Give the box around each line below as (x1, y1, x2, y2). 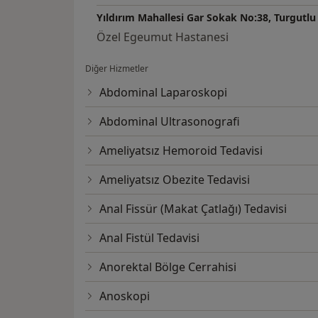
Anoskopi (99, 288, 150, 305)
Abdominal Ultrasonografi (99, 114, 240, 130)
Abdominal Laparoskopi (99, 84, 227, 101)
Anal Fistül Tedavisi (99, 230, 199, 246)
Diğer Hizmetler (85, 62, 148, 75)
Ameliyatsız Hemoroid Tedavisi (99, 143, 263, 159)
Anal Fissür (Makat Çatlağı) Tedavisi (99, 201, 287, 217)
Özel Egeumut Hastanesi (97, 29, 229, 45)
